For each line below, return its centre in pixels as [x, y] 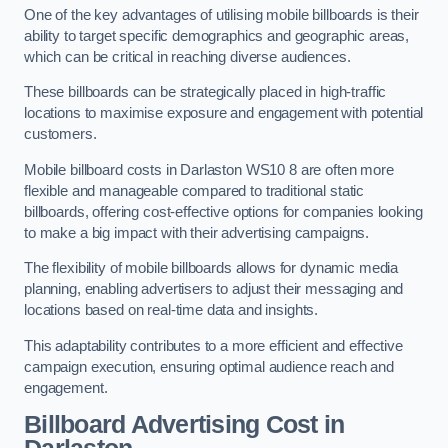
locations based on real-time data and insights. [173, 310]
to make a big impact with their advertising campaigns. [197, 232]
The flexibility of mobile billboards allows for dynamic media [211, 268]
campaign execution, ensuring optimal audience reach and [209, 366]
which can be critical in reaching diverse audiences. [189, 56]
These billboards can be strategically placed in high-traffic [205, 92]
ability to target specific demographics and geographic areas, [217, 35]
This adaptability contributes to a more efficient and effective [213, 345]
